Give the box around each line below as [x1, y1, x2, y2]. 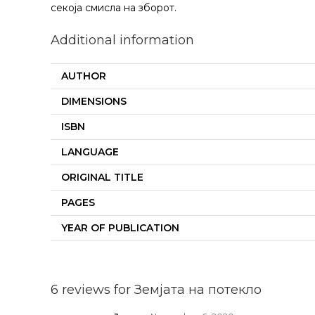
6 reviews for [51, 281, 134, 297]
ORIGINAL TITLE [61, 171, 143, 184]
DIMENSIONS [61, 95, 127, 108]
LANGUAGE [61, 146, 119, 158]
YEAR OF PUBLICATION [61, 221, 179, 234]
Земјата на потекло [134, 281, 262, 297]
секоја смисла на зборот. [51, 1, 176, 14]
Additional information [51, 32, 194, 48]
